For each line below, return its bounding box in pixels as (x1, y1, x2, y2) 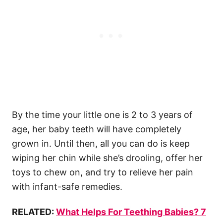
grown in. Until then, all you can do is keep (12, 138, 190, 149)
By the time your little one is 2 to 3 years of (12, 110, 193, 120)
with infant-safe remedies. (12, 181, 122, 192)
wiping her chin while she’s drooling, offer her (12, 153, 203, 164)
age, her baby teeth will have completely (12, 124, 181, 135)
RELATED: (12, 207, 56, 218)
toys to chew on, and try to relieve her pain (12, 167, 193, 178)
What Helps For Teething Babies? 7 (56, 207, 206, 218)
